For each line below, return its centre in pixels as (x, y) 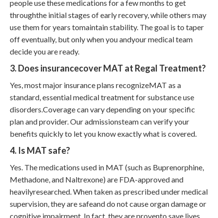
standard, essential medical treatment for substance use (102, 97)
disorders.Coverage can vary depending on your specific (102, 109)
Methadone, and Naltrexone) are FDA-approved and (97, 179)
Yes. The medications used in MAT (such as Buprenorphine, (107, 167)
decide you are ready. (45, 51)
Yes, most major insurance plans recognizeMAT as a (95, 85)
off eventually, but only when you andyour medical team (101, 39)
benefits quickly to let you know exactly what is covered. (103, 133)
